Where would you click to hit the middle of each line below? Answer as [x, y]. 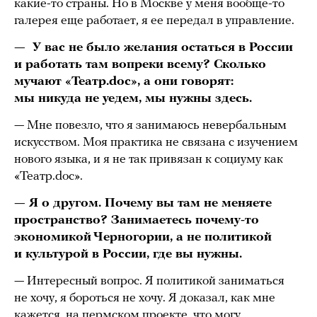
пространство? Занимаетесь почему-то [137, 221]
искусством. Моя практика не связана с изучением [156, 143]
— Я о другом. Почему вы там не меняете [143, 204]
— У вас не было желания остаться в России [154, 48]
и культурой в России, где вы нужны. [128, 255]
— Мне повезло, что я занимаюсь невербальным [150, 126]
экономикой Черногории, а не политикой [143, 238]
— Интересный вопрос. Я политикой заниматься [149, 282]
